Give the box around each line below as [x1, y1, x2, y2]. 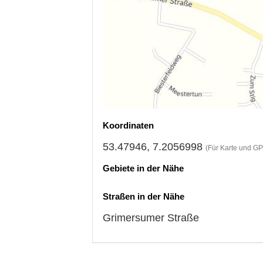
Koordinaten [103, 120, 154, 130]
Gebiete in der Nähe [103, 163, 184, 173]
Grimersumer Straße [103, 211, 199, 224]
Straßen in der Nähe [103, 191, 184, 201]
